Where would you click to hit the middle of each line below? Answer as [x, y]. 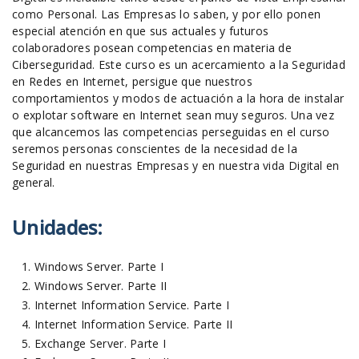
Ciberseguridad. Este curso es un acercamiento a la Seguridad [179, 64]
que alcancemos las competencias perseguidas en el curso [171, 131]
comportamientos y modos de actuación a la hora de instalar [178, 98]
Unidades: [58, 228]
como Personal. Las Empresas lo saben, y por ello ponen [167, 14]
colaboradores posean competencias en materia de [152, 47]
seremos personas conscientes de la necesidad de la [155, 148]
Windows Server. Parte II [101, 286]
